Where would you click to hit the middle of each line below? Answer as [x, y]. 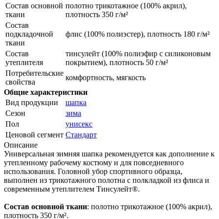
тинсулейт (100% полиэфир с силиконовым [138, 53]
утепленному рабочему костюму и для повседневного [94, 162]
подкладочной [29, 34]
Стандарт [81, 134]
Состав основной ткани [45, 206]
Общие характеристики [46, 92]
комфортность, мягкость [106, 77]
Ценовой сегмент [34, 134]
